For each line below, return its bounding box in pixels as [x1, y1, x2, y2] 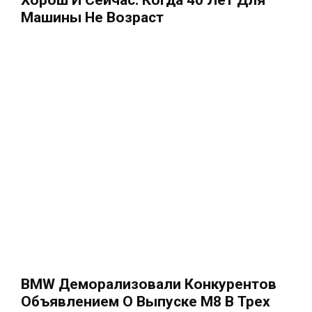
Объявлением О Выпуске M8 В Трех [21, 292, 270, 310]
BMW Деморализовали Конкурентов [21, 275, 276, 292]
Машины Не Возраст [21, 8, 164, 26]
